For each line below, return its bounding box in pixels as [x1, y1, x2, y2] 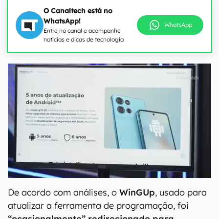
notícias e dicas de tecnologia [44, 36, 124, 43]
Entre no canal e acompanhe [44, 27, 121, 34]
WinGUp [119, 187, 155, 198]
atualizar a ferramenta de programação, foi [8, 200, 189, 211]
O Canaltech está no [44, 6, 112, 15]
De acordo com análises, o [8, 187, 119, 198]
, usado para [155, 187, 207, 198]
